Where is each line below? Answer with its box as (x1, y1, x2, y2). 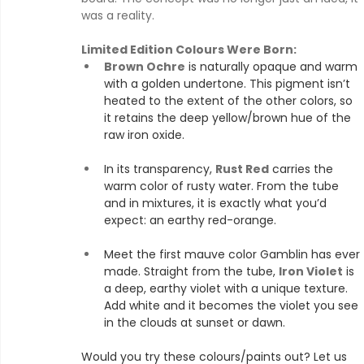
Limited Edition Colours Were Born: (81, 41, 297, 58)
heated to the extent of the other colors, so (104, 92, 356, 109)
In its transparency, (104, 160, 215, 177)
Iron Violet (279, 262, 343, 279)
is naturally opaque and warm (185, 58, 361, 75)
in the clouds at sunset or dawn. (104, 314, 285, 331)
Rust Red (215, 160, 269, 177)
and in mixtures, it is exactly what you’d (104, 194, 330, 211)
